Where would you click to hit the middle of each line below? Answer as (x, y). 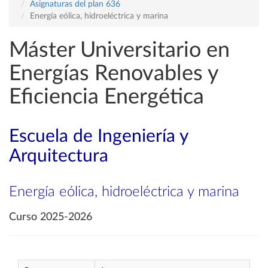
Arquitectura (59, 156)
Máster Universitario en (119, 50)
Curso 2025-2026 (51, 217)
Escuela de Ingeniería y (98, 136)
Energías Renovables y (114, 74)
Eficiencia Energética (106, 97)
